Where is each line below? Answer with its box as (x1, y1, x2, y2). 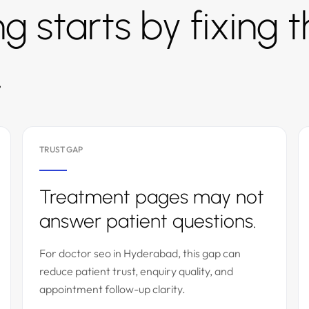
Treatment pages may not (39, 185, 264, 208)
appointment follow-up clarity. (39, 282, 186, 296)
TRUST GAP (39, 144, 83, 154)
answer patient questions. (39, 209, 257, 232)
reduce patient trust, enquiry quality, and (39, 264, 233, 278)
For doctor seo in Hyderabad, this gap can (39, 246, 241, 260)
